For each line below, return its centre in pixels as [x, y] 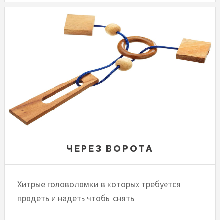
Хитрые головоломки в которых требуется [99, 184]
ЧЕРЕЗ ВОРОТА [110, 148]
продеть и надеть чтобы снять [76, 198]
